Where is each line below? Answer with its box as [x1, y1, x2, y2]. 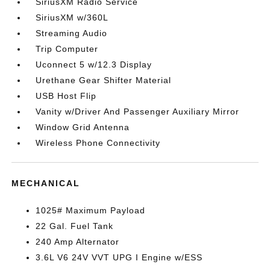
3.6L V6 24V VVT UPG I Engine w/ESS [36, 253, 203, 262]
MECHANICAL [11, 178, 81, 188]
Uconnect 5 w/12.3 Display [36, 60, 152, 69]
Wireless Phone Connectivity [36, 138, 161, 148]
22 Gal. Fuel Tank [36, 221, 114, 231]
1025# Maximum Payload [36, 206, 146, 215]
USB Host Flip [36, 91, 97, 101]
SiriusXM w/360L [36, 13, 109, 22]
